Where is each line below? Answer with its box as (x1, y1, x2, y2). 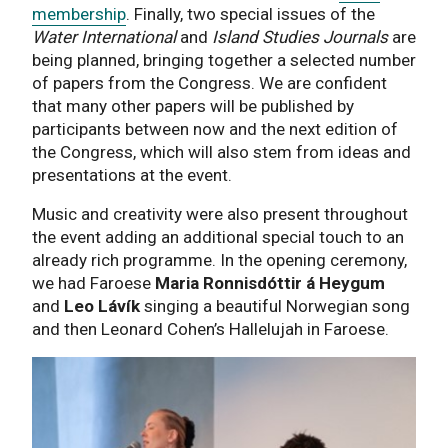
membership (32, 3, 126, 24)
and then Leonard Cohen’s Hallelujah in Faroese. (32, 318, 389, 339)
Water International (32, 26, 176, 47)
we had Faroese (32, 272, 155, 293)
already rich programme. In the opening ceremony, (32, 249, 407, 270)
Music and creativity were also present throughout (32, 203, 408, 224)
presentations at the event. (32, 164, 232, 185)
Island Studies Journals (212, 26, 388, 47)
